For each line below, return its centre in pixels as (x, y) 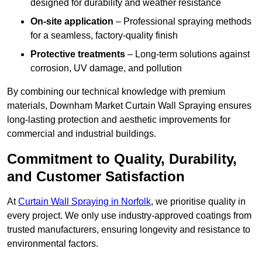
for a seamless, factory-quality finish (104, 36)
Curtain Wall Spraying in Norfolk (85, 202)
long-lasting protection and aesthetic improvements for (119, 120)
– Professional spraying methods (182, 22)
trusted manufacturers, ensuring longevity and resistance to (129, 230)
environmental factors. (53, 244)
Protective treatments (78, 54)
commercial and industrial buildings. (82, 134)
